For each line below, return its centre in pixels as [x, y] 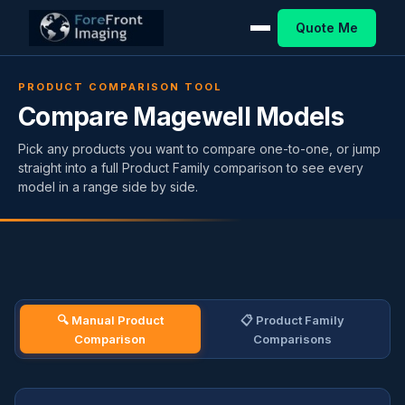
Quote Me [327, 27]
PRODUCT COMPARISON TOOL [120, 86]
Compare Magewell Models [181, 116]
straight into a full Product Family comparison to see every [191, 167]
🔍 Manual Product [110, 320]
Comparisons [293, 339]
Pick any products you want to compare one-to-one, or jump [199, 148]
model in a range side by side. [108, 186]
